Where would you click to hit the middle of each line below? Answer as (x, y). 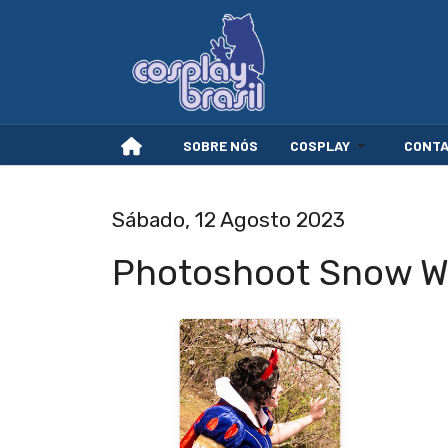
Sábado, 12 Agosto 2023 (228, 219)
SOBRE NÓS (220, 145)
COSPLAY (320, 145)
